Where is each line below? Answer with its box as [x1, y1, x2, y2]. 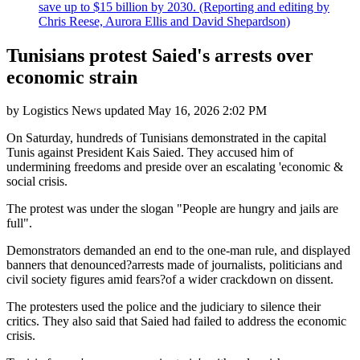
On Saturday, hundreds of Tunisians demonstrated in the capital [6, 131, 326, 145]
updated [101, 104, 148, 118]
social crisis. [6, 174, 67, 189]
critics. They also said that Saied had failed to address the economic [6, 314, 346, 329]
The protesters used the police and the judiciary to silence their [6, 300, 321, 314]
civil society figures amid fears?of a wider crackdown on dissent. [6, 272, 333, 287]
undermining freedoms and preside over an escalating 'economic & [6, 160, 343, 174]
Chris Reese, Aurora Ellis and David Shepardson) [39, 14, 290, 28]
